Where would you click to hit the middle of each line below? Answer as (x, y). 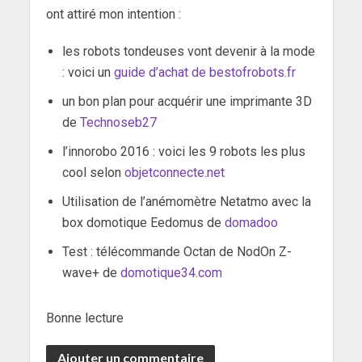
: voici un (88, 72)
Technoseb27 (120, 122)
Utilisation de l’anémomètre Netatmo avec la (186, 201)
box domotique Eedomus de (143, 222)
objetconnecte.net (174, 172)
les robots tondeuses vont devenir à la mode (188, 51)
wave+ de (91, 272)
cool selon (93, 172)
